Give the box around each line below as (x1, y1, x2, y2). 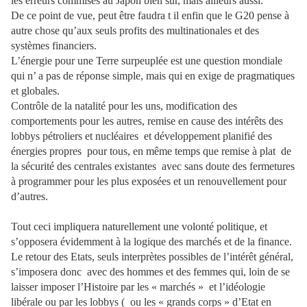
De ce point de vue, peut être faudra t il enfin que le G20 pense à (11, 10, 289, 21)
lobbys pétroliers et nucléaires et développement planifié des (11, 130, 272, 142)
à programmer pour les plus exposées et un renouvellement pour (11, 175, 286, 187)
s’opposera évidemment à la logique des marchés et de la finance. (11, 236, 292, 247)
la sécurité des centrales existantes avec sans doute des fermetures (11, 160, 295, 172)
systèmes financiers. (11, 40, 97, 51)
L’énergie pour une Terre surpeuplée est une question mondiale (11, 55, 282, 66)
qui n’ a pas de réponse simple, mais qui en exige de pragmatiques (11, 70, 295, 82)
